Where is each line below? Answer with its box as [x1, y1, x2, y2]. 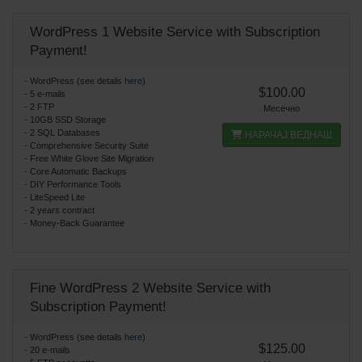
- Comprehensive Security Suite [24, 141, 149, 150]
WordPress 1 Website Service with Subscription [30, 24, 320, 40]
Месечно [263, 103, 301, 113]
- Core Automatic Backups [24, 166, 127, 176]
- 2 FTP [24, 102, 54, 112]
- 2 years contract [24, 205, 95, 215]
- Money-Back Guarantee [24, 218, 124, 228]
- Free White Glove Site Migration [24, 154, 154, 163]
